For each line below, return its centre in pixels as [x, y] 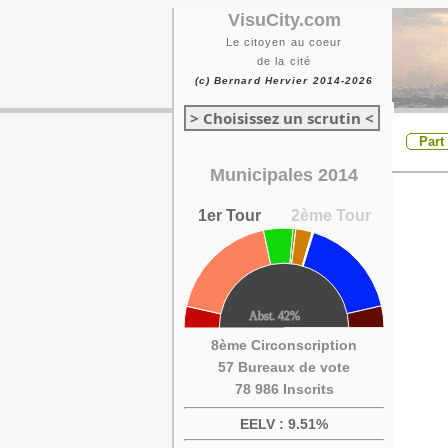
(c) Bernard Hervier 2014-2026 [284, 80]
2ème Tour [330, 215]
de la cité [284, 61]
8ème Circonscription [284, 345]
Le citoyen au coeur [284, 42]
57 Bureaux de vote [284, 367]
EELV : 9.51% [284, 424]
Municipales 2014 [284, 175]
